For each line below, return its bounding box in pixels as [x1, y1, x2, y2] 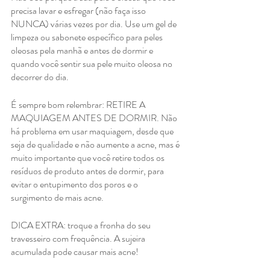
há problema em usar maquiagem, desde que [11, 124, 175, 139]
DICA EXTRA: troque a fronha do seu [11, 218, 152, 233]
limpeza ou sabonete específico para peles [11, 30, 165, 45]
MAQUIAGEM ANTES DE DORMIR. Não [11, 111, 179, 125]
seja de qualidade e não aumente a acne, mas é [11, 137, 181, 152]
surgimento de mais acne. [11, 190, 105, 205]
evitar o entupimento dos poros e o [11, 177, 140, 192]
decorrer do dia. [11, 70, 71, 84]
